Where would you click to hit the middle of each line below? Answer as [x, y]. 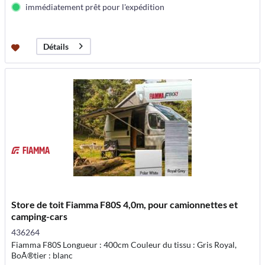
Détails [56, 46]
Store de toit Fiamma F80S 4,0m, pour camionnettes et [125, 205]
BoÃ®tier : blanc [42, 256]
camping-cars [40, 216]
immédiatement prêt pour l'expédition [95, 7]
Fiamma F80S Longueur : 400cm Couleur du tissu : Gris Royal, [124, 245]
